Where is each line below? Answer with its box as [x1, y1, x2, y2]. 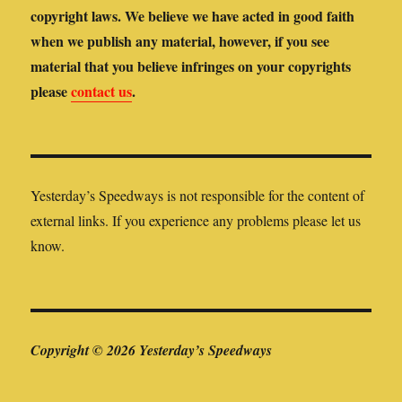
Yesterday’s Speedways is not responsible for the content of [31, 186, 365, 205]
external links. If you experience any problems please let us [31, 211, 362, 231]
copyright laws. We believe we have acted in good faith [31, 5, 355, 27]
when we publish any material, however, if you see [31, 31, 330, 52]
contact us [71, 81, 133, 102]
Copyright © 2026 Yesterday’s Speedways [31, 340, 273, 361]
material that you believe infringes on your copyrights [31, 56, 352, 77]
